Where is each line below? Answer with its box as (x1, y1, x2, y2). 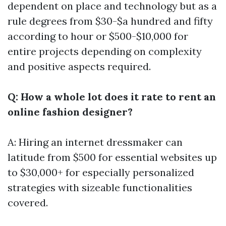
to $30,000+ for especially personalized (8, 166, 194, 179)
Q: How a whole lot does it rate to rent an (8, 90, 216, 103)
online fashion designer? (8, 105, 133, 118)
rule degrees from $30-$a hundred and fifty (8, 15, 213, 27)
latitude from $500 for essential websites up (8, 151, 217, 163)
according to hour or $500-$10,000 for (8, 30, 188, 42)
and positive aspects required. (8, 60, 151, 73)
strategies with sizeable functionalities (8, 181, 192, 194)
